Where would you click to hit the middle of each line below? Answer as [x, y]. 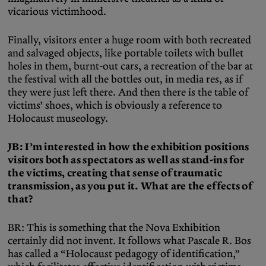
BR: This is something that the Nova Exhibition [114, 227]
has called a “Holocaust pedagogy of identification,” [124, 253]
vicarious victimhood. [57, 11]
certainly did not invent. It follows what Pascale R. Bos [129, 240]
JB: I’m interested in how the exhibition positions [129, 146]
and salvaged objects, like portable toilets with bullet [126, 53]
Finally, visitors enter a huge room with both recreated [129, 39]
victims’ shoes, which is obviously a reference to [115, 105]
